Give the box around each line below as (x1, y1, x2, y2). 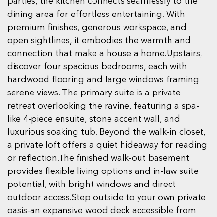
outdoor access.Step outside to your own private (7, 193, 206, 202)
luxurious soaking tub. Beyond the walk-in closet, (7, 128, 205, 137)
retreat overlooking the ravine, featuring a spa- (7, 102, 199, 111)
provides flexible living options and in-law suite (7, 167, 199, 176)
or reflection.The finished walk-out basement (7, 154, 189, 163)
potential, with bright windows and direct (7, 180, 176, 189)
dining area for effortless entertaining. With (7, 10, 185, 19)
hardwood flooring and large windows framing (7, 76, 199, 85)
